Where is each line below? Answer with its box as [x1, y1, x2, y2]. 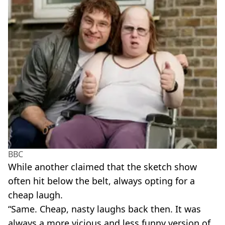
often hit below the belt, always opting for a [8, 174, 195, 187]
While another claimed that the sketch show [8, 160, 197, 173]
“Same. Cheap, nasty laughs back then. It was [8, 202, 201, 215]
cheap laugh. [8, 188, 63, 201]
